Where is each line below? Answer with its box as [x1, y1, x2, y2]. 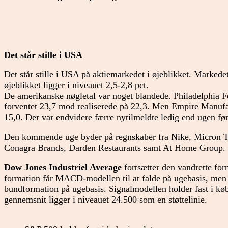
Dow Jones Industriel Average [4, 162, 122, 173]
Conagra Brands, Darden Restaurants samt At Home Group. [4, 142, 225, 153]
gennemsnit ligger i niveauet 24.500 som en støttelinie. [4, 194, 207, 205]
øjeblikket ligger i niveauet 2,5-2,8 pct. [4, 80, 149, 91]
